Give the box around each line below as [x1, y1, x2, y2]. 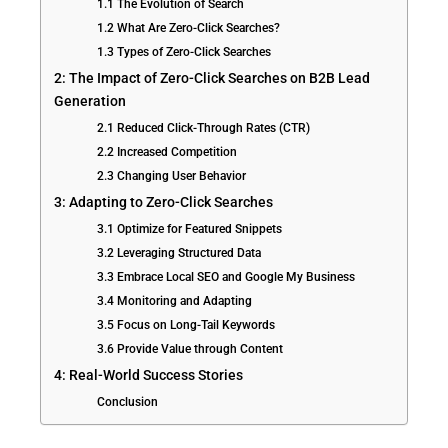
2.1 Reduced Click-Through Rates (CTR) [97, 121, 311, 136]
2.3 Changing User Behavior [97, 169, 247, 184]
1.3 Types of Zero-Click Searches [97, 45, 272, 60]
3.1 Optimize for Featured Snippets [97, 222, 283, 237]
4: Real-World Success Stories [54, 367, 243, 385]
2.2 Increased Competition [97, 145, 238, 160]
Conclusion [97, 395, 159, 410]
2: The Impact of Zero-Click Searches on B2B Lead [54, 70, 370, 88]
